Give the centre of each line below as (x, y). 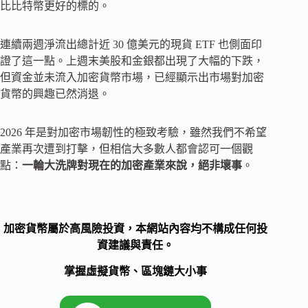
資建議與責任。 (136, 245)
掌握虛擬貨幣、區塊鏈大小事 (136, 272)
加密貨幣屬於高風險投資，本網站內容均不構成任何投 (136, 228)
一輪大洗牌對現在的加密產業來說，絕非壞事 (132, 165)
